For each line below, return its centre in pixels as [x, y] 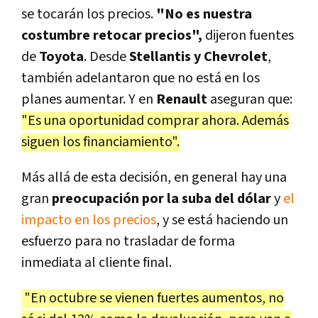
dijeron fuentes [248, 35]
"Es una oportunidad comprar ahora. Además [155, 120]
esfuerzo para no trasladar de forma [128, 241]
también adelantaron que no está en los [141, 78]
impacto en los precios [89, 220]
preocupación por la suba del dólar [163, 198]
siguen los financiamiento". [100, 142]
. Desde [106, 56]
